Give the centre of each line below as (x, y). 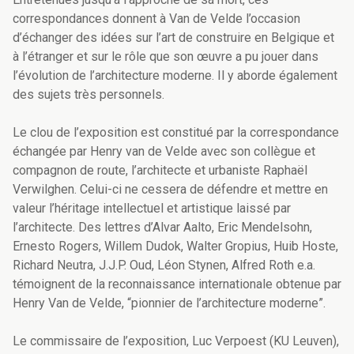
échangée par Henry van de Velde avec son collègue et (164, 152)
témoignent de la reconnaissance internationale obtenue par (177, 284)
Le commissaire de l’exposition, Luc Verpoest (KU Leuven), (176, 341)
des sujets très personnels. (88, 95)
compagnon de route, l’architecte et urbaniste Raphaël (160, 171)
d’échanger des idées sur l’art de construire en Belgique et (173, 38)
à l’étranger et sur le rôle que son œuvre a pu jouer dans (166, 57)
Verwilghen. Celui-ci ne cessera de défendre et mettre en (170, 190)
